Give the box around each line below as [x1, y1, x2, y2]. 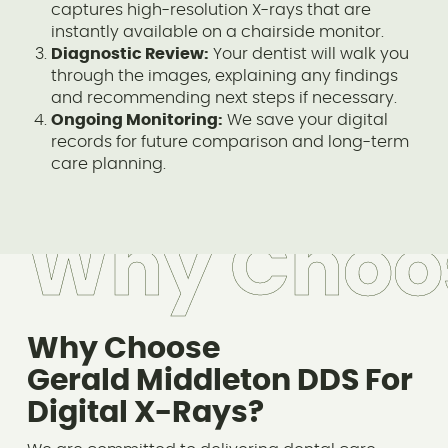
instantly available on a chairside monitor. [50, 23, 384, 40]
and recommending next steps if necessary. [50, 89, 397, 106]
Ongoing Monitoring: [50, 111, 223, 128]
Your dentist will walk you [208, 45, 409, 62]
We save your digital [222, 111, 388, 128]
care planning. [50, 155, 166, 172]
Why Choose [26, 334, 220, 365]
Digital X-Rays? [26, 398, 264, 429]
